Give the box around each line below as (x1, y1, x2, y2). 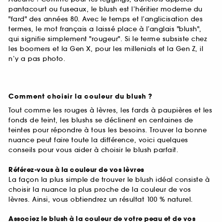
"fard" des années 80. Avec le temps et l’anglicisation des (8, 15, 203, 24)
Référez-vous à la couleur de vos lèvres (8, 165, 144, 174)
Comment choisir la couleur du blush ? (8, 92, 153, 102)
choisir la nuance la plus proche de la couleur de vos (8, 185, 191, 194)
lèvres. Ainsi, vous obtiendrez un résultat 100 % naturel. (8, 195, 193, 204)
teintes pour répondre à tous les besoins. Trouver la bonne (8, 126, 207, 135)
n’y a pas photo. (8, 55, 65, 63)
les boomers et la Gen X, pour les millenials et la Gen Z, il (8, 45, 203, 54)
